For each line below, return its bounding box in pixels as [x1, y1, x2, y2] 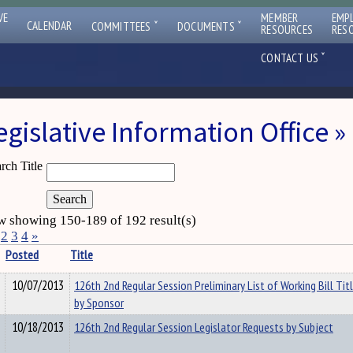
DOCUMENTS [177, 19, 238, 34]
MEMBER [261, 10, 299, 25]
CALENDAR [27, 18, 72, 33]
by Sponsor [74, 294, 124, 311]
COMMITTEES [91, 19, 154, 34]
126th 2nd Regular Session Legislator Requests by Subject [74, 318, 333, 336]
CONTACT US [261, 50, 321, 65]
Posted [6, 246, 39, 263]
